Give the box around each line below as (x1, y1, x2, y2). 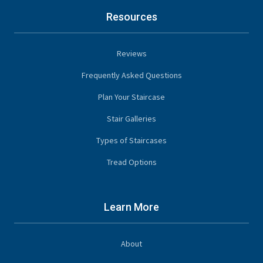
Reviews (116, 48, 147, 59)
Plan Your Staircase (98, 91, 165, 102)
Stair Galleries (107, 113, 156, 124)
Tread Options (106, 156, 157, 167)
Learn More (104, 200, 159, 213)
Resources (106, 10, 157, 23)
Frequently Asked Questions (81, 69, 182, 80)
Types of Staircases (96, 134, 167, 146)
